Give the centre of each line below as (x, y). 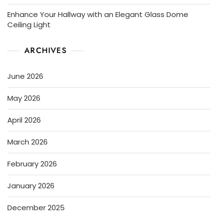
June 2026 (25, 76)
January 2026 (31, 185)
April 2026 (24, 120)
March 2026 (27, 142)
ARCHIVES (45, 50)
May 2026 (24, 98)
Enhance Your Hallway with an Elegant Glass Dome (98, 14)
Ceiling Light (29, 24)
